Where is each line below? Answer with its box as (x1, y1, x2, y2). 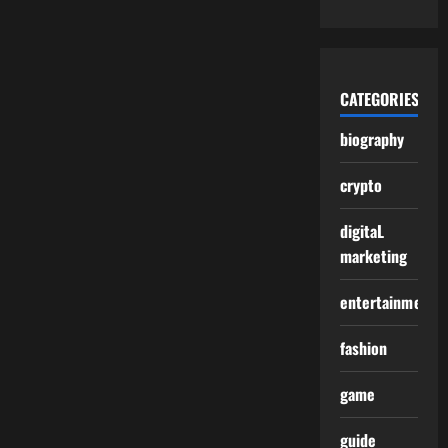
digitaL (339, 219, 385, 243)
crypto (339, 173, 383, 197)
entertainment (339, 290, 436, 314)
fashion (339, 336, 388, 360)
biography (339, 127, 405, 151)
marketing (339, 244, 408, 268)
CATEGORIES (339, 87, 419, 111)
